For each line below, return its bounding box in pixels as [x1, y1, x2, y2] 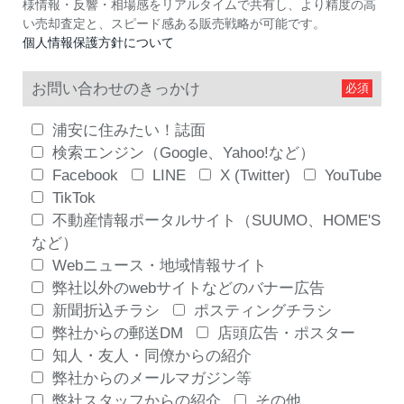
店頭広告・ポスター [217, 324, 355, 342]
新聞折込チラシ [52, 301, 160, 319]
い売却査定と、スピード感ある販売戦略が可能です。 [23, 15, 326, 31]
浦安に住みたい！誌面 [52, 121, 206, 139]
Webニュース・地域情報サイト [52, 256, 267, 274]
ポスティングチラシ [194, 301, 332, 319]
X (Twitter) [220, 166, 290, 184]
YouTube [325, 166, 381, 184]
